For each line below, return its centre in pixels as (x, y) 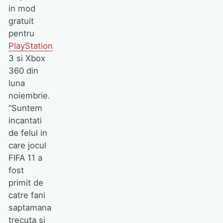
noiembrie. (29, 95)
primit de (26, 182)
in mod (22, 8)
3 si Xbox (27, 58)
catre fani (27, 195)
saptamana (30, 207)
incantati (25, 120)
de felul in (28, 133)
